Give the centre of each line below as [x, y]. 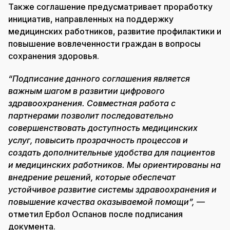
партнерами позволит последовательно [91, 116]
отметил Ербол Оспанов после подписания [95, 214]
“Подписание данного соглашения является [99, 79]
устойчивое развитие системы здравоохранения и [112, 190]
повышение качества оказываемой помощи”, [101, 202]
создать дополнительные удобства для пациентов [112, 153]
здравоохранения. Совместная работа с [92, 103]
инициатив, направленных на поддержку [91, 19]
